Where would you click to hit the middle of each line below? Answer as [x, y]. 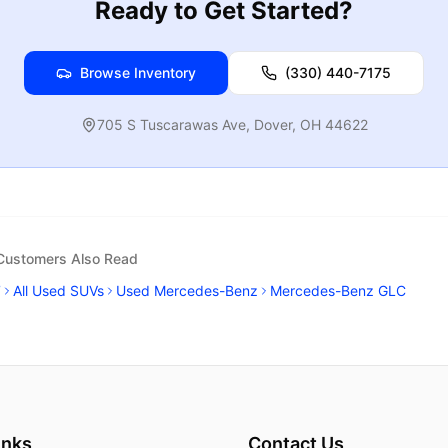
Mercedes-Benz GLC [338, 290]
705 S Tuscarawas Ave [171, 124]
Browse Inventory [138, 72]
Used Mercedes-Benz [187, 290]
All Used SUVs [58, 290]
